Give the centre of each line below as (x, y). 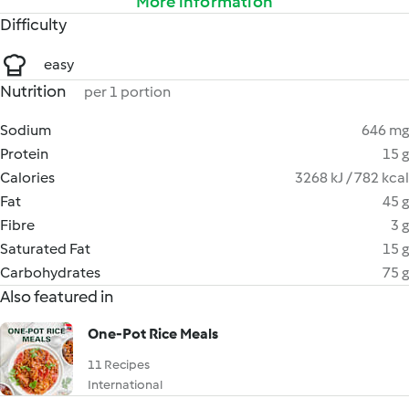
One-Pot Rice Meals (153, 334)
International (125, 385)
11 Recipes (119, 365)
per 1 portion (127, 92)
